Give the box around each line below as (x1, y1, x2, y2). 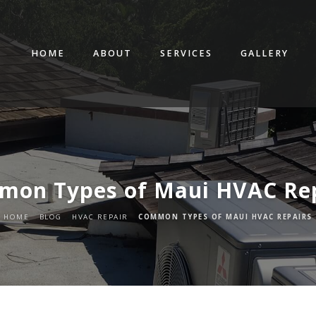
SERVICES (160, 47, 212, 59)
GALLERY (241, 47, 288, 59)
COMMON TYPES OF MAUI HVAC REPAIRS (138, 212, 312, 221)
